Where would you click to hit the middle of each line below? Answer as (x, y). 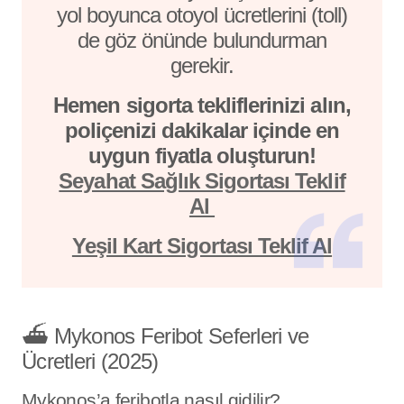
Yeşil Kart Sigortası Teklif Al (202, 245)
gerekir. (202, 65)
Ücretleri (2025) (90, 361)
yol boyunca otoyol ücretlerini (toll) (202, 14)
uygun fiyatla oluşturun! (202, 155)
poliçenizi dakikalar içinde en (202, 130)
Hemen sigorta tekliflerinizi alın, (202, 105)
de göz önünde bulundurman (202, 40)
